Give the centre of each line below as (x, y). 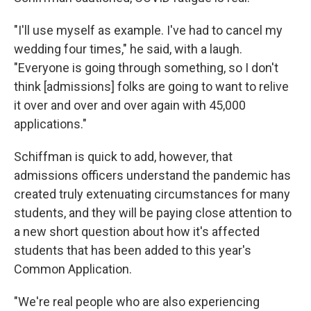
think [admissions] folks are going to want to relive (151, 86)
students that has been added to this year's (133, 250)
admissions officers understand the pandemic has (152, 175)
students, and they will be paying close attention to (153, 212)
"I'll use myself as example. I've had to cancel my (148, 30)
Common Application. (73, 269)
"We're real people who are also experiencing (137, 301)
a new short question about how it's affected (137, 231)
